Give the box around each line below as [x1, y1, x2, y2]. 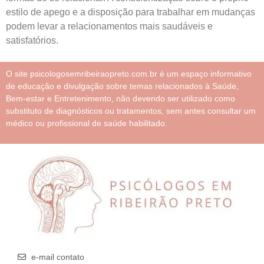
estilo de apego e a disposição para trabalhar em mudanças [6, 6, 255, 17]
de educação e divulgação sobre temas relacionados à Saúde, [6, 81, 239, 91]
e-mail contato [31, 252, 84, 262]
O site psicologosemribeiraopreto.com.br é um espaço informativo [6, 69, 252, 79]
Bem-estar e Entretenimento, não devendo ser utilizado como [6, 94, 235, 104]
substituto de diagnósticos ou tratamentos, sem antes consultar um [6, 106, 256, 116]
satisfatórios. [6, 35, 58, 45]
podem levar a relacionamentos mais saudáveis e [6, 21, 213, 31]
